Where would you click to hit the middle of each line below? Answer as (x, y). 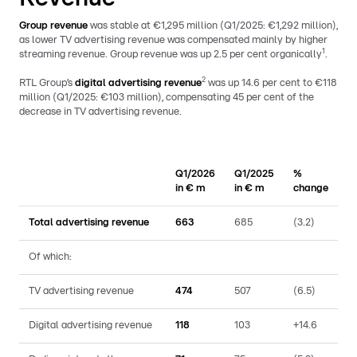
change (311, 188)
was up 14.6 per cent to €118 (271, 83)
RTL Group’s (47, 83)
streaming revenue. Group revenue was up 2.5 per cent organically (171, 54)
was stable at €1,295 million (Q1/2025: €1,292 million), (213, 25)
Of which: (50, 257)
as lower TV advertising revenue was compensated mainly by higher (173, 40)
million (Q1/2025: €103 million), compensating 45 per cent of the (167, 97)
